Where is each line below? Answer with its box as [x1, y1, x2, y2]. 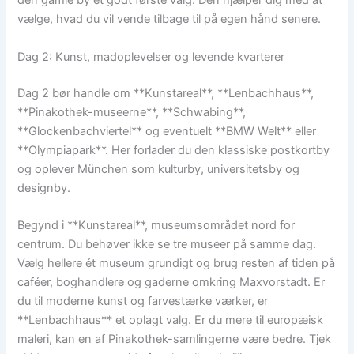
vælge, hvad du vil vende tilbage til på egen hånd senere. [17, 12, 322, 27]
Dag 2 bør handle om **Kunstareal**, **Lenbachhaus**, [17, 85, 314, 100]
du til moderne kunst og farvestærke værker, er [17, 294, 269, 309]
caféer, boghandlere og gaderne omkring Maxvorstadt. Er [17, 275, 326, 290]
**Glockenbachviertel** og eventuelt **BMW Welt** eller [17, 123, 317, 138]
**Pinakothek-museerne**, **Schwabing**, [17, 104, 247, 119]
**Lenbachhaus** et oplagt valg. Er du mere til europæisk [17, 313, 324, 328]
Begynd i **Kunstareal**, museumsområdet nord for [17, 218, 296, 233]
